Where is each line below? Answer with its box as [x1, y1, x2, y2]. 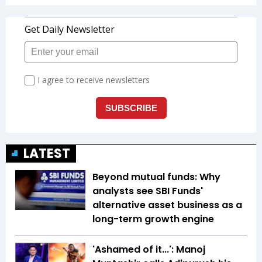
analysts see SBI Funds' [92, 184, 203, 198]
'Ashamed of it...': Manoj [92, 243, 205, 257]
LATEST [23, 144, 70, 163]
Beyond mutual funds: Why [92, 170, 220, 184]
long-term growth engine [92, 212, 214, 226]
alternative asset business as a [92, 198, 242, 212]
